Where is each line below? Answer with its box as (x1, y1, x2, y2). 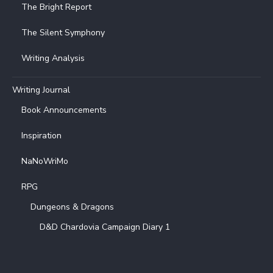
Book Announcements (21, 104, 107, 116)
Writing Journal (12, 84, 70, 96)
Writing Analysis (21, 52, 85, 65)
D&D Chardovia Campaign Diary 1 (40, 221, 170, 233)
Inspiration (21, 130, 62, 142)
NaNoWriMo (21, 155, 68, 168)
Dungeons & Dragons (30, 201, 114, 213)
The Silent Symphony (21, 27, 105, 39)
